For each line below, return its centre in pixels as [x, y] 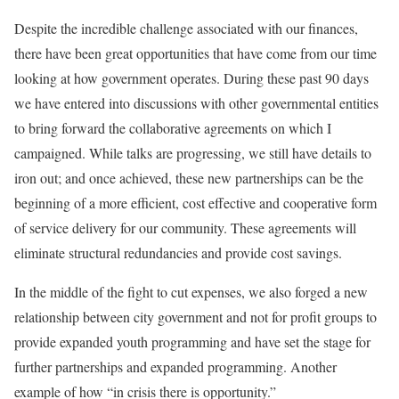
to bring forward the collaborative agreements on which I [173, 127]
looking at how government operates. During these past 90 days [191, 77]
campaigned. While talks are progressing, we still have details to [193, 152]
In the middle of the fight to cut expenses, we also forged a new [191, 291]
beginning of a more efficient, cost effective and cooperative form [195, 202]
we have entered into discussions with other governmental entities [196, 102]
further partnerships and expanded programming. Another [175, 366]
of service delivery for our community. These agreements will [185, 227]
